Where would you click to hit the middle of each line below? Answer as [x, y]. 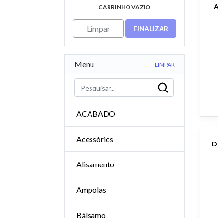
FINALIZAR [151, 28]
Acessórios [95, 139]
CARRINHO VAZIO [125, 7]
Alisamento [95, 164]
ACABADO [96, 114]
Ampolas [91, 190]
